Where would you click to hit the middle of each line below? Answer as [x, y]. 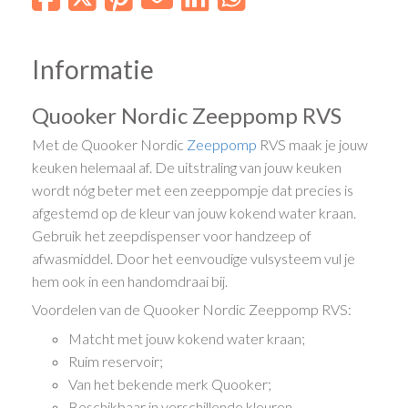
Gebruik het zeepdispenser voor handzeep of [172, 235]
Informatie [93, 69]
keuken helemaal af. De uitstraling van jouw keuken [187, 167]
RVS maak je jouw [313, 144]
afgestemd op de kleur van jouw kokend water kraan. [194, 212]
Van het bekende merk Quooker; [170, 383]
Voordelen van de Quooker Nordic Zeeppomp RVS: [192, 310]
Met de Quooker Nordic [110, 144]
